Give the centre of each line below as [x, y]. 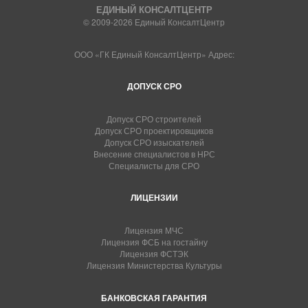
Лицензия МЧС [154, 230]
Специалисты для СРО [154, 165]
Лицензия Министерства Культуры [154, 265]
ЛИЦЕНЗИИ [154, 197]
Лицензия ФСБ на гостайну [154, 242]
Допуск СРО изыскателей [154, 142]
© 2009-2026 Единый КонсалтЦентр [154, 22]
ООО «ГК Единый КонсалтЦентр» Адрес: [154, 54]
